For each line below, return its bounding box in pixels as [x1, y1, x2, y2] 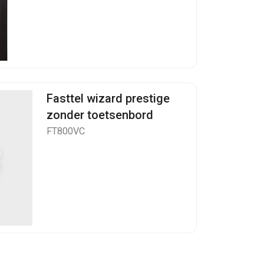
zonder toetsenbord [47, 108, 153, 122]
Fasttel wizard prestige [47, 91, 170, 105]
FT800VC [47, 126, 85, 137]
